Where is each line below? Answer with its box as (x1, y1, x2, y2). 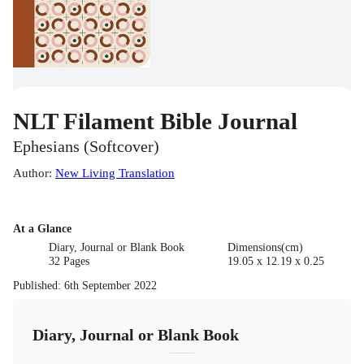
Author (13, 165, 49, 180)
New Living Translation (55, 165, 175, 180)
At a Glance (13, 222, 71, 235)
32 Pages (49, 254, 90, 267)
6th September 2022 (64, 279, 157, 292)
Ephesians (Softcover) (13, 137, 159, 155)
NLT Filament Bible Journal (13, 107, 297, 134)
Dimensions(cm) (227, 240, 303, 253)
